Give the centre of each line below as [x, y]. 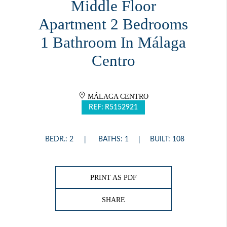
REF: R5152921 [113, 108]
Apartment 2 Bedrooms [113, 25]
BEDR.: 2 [59, 140]
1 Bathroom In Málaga [113, 43]
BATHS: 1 [113, 140]
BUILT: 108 [167, 140]
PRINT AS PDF [113, 177]
